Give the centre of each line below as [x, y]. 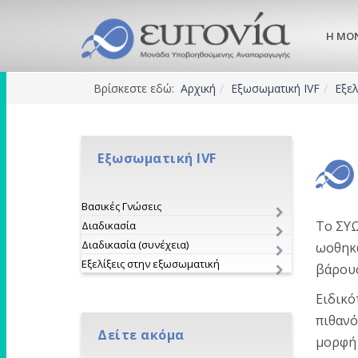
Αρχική [198, 88]
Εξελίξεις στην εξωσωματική [151, 264]
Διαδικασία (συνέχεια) [135, 245]
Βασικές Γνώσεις [121, 206]
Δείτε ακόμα [141, 335]
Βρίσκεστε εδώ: [137, 88]
